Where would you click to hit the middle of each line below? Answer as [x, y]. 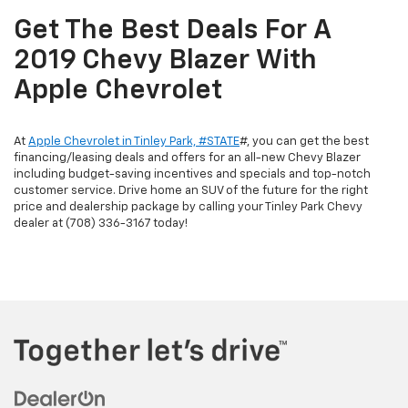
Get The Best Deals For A [172, 31]
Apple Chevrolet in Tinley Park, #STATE [134, 142]
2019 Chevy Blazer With [165, 61]
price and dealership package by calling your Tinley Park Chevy [188, 208]
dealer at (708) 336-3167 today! [101, 224]
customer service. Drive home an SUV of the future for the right [191, 191]
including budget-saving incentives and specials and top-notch [192, 175]
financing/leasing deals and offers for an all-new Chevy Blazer [187, 158]
